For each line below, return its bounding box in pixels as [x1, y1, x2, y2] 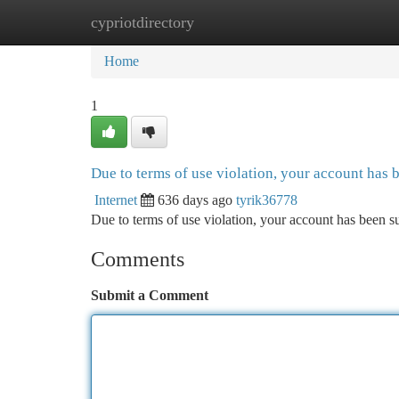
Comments [91, 248, 184, 271]
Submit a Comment [91, 288, 208, 303]
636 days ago [158, 192, 232, 208]
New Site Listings [179, 14, 280, 29]
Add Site [306, 14, 356, 29]
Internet [94, 192, 137, 208]
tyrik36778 [236, 192, 297, 208]
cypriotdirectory [91, 13, 194, 31]
